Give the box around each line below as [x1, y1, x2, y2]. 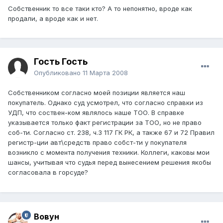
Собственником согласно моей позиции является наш [8, 89, 185, 97]
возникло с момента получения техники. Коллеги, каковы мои [8, 148, 210, 157]
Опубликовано [34, 69, 83, 77]
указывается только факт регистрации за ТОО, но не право [8, 118, 202, 127]
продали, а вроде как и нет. [8, 14, 98, 22]
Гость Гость [34, 56, 88, 67]
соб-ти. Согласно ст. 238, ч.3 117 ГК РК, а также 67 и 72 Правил [8, 128, 215, 137]
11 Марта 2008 [83, 69, 128, 77]
